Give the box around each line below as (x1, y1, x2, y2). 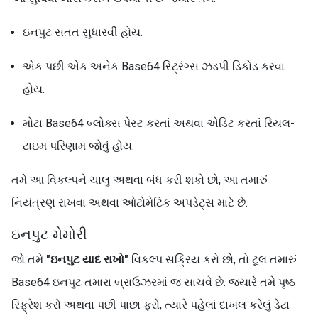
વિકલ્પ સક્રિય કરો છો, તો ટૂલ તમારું (128, 253, 297, 266)
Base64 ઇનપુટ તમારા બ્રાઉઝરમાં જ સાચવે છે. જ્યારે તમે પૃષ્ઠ (11, 275, 295, 289)
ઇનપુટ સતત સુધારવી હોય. (23, 26, 143, 39)
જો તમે (11, 253, 46, 266)
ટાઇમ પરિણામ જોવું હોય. (23, 139, 134, 153)
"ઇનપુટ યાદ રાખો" (46, 253, 128, 266)
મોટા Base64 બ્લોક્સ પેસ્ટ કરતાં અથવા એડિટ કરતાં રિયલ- (23, 116, 295, 130)
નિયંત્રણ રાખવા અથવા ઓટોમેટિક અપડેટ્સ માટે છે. (11, 196, 248, 209)
